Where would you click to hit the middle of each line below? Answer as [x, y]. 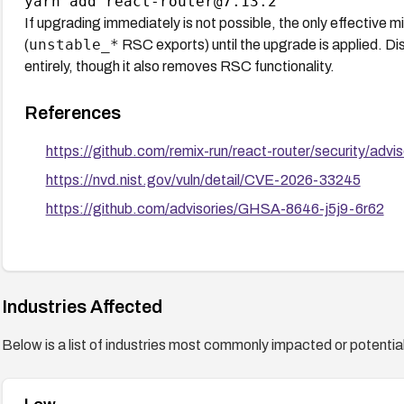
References [72, 112]
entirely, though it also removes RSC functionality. [179, 66]
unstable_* [73, 44]
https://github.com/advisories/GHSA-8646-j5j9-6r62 [215, 208]
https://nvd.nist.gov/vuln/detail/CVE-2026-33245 [203, 179]
